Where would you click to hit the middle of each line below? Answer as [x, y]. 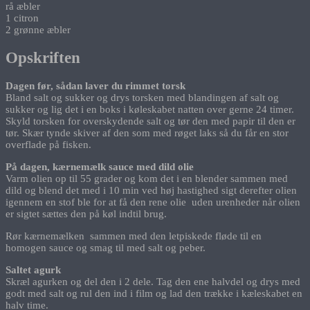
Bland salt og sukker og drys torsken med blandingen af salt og [142, 97]
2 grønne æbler [38, 30]
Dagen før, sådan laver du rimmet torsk [95, 85]
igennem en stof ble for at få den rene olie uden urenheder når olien [153, 202]
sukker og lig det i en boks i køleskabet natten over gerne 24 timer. [150, 109]
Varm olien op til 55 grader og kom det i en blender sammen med [147, 178]
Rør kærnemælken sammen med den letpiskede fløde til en [134, 236]
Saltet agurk [33, 270]
